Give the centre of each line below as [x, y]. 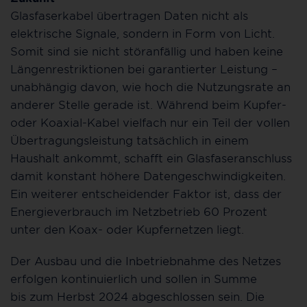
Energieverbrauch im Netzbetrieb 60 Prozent [139, 211]
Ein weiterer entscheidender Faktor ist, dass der [146, 194]
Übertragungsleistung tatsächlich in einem [130, 140]
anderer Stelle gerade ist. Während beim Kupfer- [148, 105]
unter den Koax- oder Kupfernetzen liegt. [127, 229]
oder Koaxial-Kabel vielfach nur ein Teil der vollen [150, 122]
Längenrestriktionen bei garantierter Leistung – [144, 69]
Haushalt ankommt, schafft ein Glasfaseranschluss [151, 158]
